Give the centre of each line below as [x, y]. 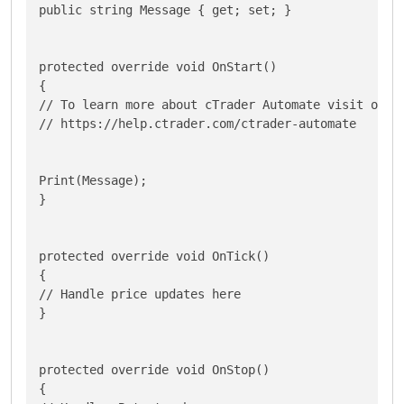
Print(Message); [93, 180]
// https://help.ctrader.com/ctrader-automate [197, 123]
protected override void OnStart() [158, 66]
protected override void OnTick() [154, 256]
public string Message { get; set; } [165, 9]
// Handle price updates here [140, 294]
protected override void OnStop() [154, 369]
